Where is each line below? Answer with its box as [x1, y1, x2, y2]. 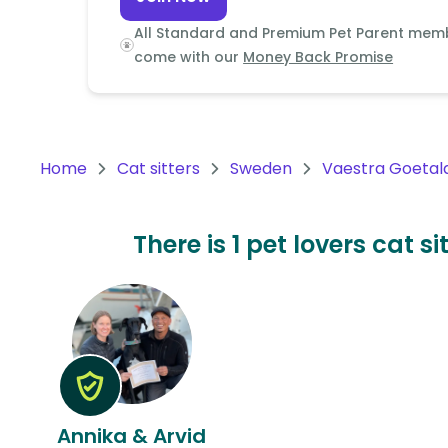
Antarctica [43, 215, 128, 238]
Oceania [43, 47, 109, 70]
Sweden [230, 157, 292, 180]
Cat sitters [117, 157, 200, 180]
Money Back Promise [243, 47, 394, 67]
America [43, 143, 110, 166]
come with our [134, 47, 240, 67]
